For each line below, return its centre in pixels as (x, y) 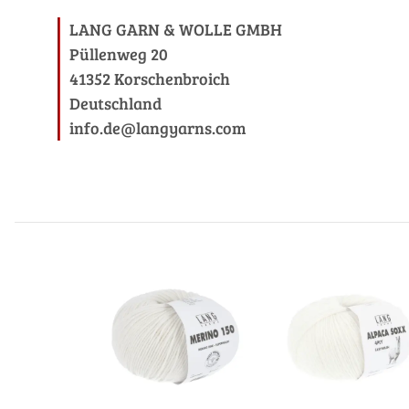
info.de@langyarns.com (158, 128)
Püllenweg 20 (119, 54)
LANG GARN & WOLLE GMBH (176, 29)
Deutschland (115, 103)
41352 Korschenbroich (150, 79)
